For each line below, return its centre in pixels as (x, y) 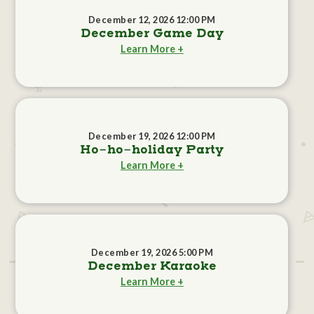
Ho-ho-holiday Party (152, 150)
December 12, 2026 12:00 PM (152, 20)
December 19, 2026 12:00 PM (152, 136)
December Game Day (152, 34)
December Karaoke (152, 267)
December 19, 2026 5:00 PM (152, 253)
